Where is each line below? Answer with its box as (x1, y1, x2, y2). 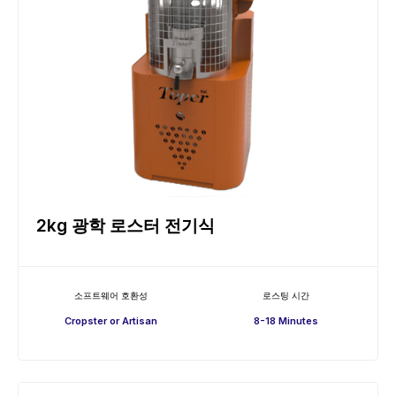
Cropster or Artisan (64, 314, 157, 327)
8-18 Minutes (253, 314, 318, 327)
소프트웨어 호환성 (73, 289, 148, 301)
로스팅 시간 (262, 289, 309, 301)
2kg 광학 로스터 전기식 (36, 215, 215, 236)
